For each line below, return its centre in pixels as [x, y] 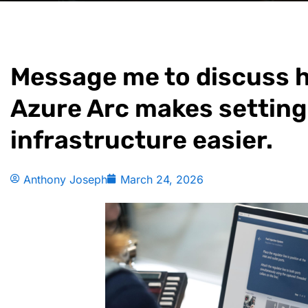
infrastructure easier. [141, 140]
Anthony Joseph [65, 179]
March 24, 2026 [162, 179]
